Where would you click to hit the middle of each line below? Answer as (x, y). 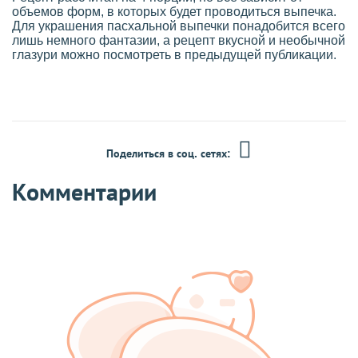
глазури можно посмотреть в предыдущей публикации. (174, 55)
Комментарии (84, 193)
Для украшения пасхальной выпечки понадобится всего (179, 26)
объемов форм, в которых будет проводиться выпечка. (174, 12)
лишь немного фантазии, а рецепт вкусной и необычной (179, 41)
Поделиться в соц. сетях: (169, 154)
